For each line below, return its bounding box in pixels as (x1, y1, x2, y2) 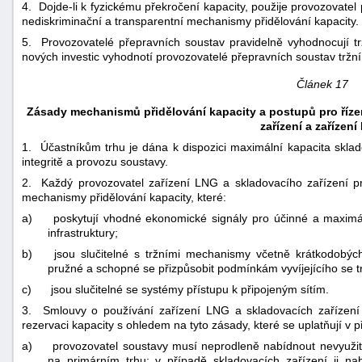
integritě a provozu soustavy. (22, 154, 168, 168)
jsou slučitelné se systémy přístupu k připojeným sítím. (51, 282, 329, 296)
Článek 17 (296, 77, 348, 90)
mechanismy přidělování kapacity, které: (22, 190, 226, 204)
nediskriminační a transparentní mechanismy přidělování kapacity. (22, 14, 359, 27)
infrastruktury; (48, 225, 118, 239)
